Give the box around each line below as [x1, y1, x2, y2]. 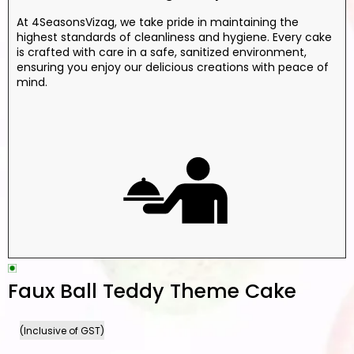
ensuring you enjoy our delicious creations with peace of [17, 59, 329, 76]
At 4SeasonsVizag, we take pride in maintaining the [17, 14, 299, 31]
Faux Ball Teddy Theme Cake [8, 277, 296, 305]
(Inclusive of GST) [20, 323, 104, 337]
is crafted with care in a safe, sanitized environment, [17, 44, 307, 61]
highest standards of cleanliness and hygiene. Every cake [17, 29, 332, 46]
